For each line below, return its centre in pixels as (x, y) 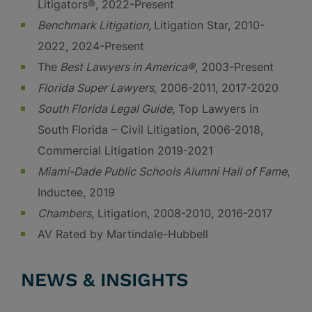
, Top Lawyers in (215, 109)
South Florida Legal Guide (105, 109)
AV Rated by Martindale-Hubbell (123, 234)
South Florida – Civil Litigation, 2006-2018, (150, 130)
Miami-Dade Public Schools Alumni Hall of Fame (162, 171)
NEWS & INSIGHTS (104, 280)
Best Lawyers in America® (126, 67)
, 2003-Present (234, 67)
